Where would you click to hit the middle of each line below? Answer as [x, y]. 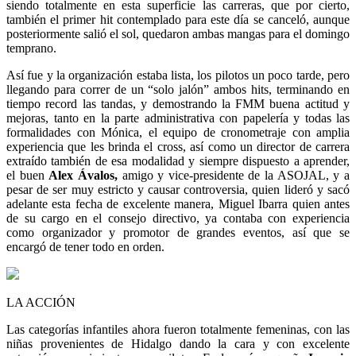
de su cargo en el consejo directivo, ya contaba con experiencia [178, 219]
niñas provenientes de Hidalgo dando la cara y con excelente [178, 344]
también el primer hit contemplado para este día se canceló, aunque [178, 20]
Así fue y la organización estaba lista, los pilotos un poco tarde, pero [178, 75]
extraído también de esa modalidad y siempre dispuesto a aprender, [178, 161]
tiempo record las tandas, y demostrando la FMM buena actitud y [178, 104]
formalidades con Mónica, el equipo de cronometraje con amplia [178, 133]
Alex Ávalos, [83, 176]
